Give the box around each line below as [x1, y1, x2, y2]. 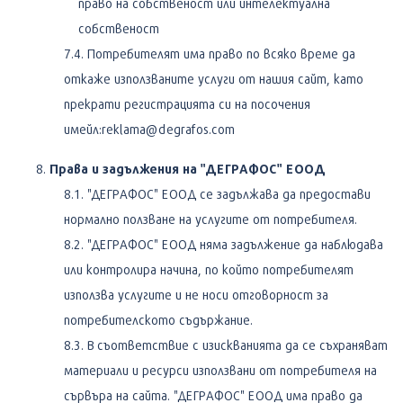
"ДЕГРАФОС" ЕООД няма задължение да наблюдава [87, 236, 383, 252]
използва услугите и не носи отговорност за [64, 286, 328, 302]
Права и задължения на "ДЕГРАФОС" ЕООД [49, 160, 326, 176]
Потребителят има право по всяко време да [87, 45, 355, 61]
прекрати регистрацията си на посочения [64, 95, 310, 112]
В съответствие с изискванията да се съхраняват [87, 336, 388, 353]
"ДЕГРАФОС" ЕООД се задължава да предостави [87, 185, 371, 201]
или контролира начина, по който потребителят [64, 261, 354, 277]
